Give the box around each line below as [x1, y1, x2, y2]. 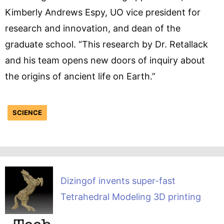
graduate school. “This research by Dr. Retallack [5, 38, 208, 49]
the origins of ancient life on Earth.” [5, 70, 155, 81]
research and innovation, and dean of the [5, 22, 180, 33]
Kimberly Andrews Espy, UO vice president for [5, 6, 200, 17]
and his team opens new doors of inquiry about [5, 54, 205, 65]
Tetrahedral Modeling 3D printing [60, 191, 201, 202]
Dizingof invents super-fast [60, 175, 175, 186]
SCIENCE [12, 108, 42, 116]
